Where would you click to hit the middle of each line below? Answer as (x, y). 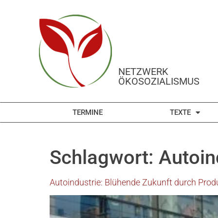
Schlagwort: (104, 157)
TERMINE (88, 112)
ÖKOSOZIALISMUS (159, 81)
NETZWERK (143, 72)
